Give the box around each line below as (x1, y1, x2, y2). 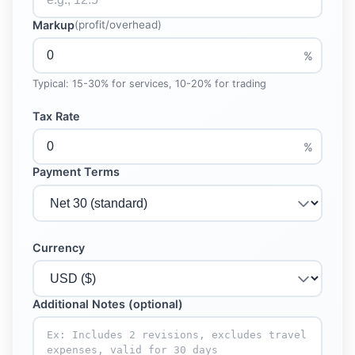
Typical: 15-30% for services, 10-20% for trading (32, 78, 266, 90)
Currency (32, 240, 85, 254)
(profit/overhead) (74, 18, 162, 32)
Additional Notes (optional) (32, 296, 183, 311)
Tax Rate (32, 109, 80, 124)
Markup (32, 17, 74, 32)
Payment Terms (32, 165, 120, 179)
